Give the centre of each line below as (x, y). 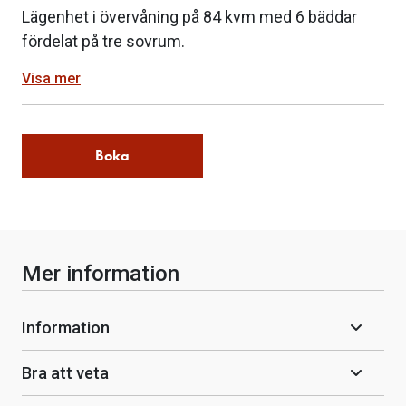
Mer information (101, 273)
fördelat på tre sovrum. (103, 42)
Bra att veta (65, 372)
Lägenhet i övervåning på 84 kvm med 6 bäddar (189, 17)
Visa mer (51, 79)
